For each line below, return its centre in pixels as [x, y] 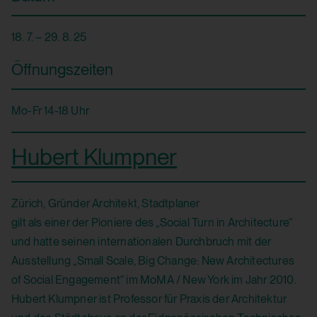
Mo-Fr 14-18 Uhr [50, 111]
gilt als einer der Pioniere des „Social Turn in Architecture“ [152, 223]
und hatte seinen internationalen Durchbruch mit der [142, 242]
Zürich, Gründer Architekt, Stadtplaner [106, 204]
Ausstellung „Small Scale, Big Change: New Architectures [153, 261]
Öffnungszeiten [62, 70]
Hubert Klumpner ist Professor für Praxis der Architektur [149, 299]
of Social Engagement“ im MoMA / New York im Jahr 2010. [154, 280]
